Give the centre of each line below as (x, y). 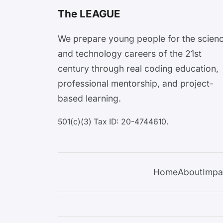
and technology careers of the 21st (130, 54)
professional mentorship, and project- (136, 84)
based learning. (89, 99)
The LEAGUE (89, 13)
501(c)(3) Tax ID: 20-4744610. (113, 121)
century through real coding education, (138, 69)
